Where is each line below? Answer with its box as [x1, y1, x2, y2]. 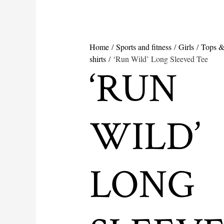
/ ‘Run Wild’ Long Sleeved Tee [105, 53, 208, 64]
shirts [89, 53, 106, 64]
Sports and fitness [115, 41, 171, 52]
